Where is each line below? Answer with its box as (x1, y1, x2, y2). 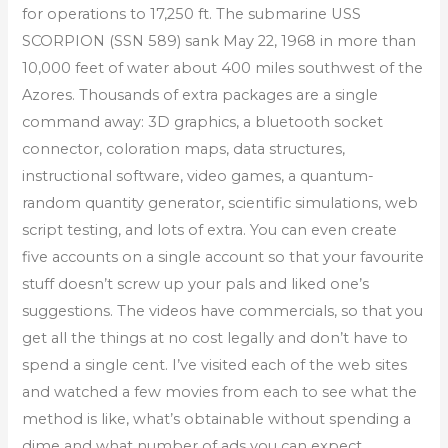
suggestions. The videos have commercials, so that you (22, 301, 424, 320)
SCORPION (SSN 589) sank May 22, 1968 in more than (22, 31, 417, 50)
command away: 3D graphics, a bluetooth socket (22, 112, 384, 131)
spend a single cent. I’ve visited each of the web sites (22, 355, 408, 374)
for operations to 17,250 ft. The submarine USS (22, 4, 362, 23)
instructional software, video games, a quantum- (22, 166, 375, 185)
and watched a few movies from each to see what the (22, 382, 418, 401)
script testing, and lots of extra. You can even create (22, 220, 398, 239)
